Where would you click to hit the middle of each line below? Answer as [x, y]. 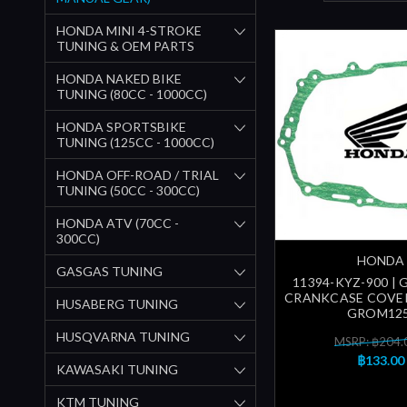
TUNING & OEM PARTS [125, 45]
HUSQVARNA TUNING [123, 336]
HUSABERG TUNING [117, 303]
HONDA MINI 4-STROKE [129, 30]
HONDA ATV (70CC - [118, 223]
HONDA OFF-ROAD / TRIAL [138, 174]
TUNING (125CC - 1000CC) [135, 142]
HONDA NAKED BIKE [119, 78]
